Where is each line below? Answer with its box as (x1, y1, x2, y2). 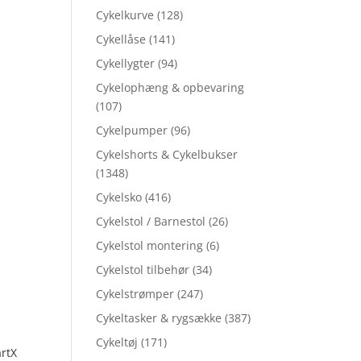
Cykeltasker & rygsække (96, 310, 222, 326)
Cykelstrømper (96, 286, 175, 302)
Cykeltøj (96, 334, 139, 351)
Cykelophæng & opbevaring (96, 80, 245, 96)
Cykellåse (96, 31, 147, 48)
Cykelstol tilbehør (96, 262, 190, 278)
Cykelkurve (96, 7, 155, 23)
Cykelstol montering (96, 238, 204, 254)
